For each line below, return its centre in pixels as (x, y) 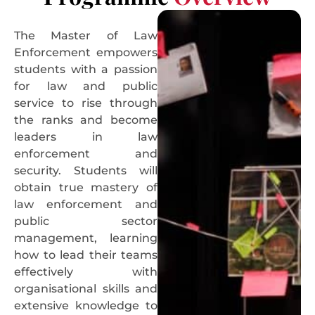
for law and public (86, 86)
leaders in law (86, 137)
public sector (86, 221)
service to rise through (86, 103)
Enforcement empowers (86, 53)
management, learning (86, 238)
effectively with (86, 272)
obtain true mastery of (86, 188)
